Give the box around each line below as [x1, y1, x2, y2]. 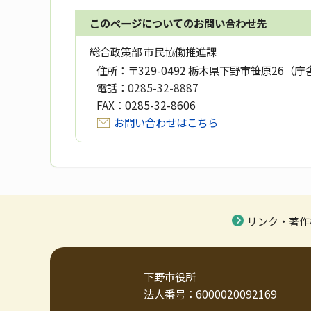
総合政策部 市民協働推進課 [90, 44, 217, 60]
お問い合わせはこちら [114, 115, 218, 131]
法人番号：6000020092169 [144, 286, 277, 302]
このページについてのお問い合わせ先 [90, 15, 267, 31]
